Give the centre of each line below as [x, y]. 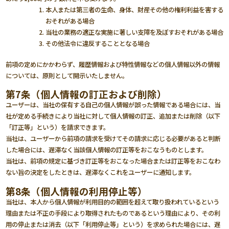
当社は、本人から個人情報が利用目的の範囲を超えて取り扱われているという [113, 202]
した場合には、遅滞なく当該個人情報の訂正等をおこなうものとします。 [107, 150]
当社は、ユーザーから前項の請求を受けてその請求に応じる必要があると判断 [113, 139]
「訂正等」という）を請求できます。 [58, 128]
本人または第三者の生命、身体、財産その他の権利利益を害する [134, 10]
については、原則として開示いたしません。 [67, 75]
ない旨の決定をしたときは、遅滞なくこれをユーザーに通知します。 [101, 173]
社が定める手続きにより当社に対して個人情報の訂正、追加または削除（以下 [113, 116]
